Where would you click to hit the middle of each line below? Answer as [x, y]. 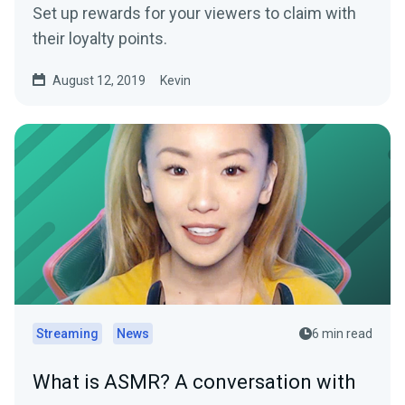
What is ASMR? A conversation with [194, 381]
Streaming [67, 333]
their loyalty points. [100, 38]
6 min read [342, 333]
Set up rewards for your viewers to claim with [194, 13]
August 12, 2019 [99, 80]
